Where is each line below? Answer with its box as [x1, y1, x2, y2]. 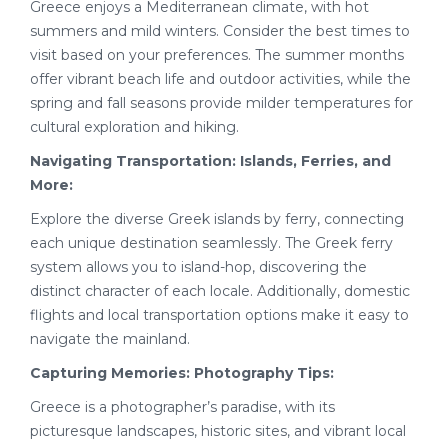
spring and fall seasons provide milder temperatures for [30, 94, 413, 112]
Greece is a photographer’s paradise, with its [30, 398, 335, 416]
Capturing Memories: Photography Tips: [30, 364, 334, 382]
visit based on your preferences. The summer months [30, 46, 404, 64]
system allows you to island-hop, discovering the [30, 258, 367, 276]
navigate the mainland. [30, 330, 190, 348]
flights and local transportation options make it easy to [30, 306, 409, 324]
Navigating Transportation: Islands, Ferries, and [30, 152, 391, 170]
